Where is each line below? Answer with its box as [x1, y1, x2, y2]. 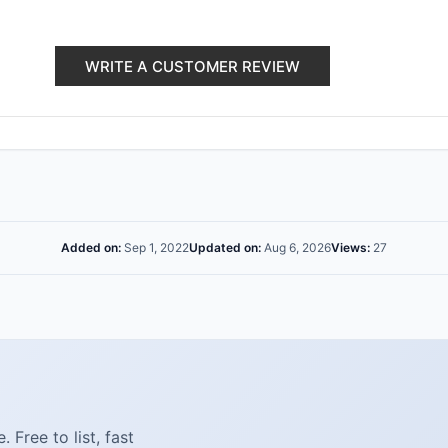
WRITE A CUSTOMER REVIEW [85, 56, 300, 76]
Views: [331, 239, 370, 255]
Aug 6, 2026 [261, 239, 331, 255]
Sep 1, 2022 [121, 239, 189, 255]
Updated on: [189, 239, 261, 255]
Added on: [61, 239, 121, 255]
